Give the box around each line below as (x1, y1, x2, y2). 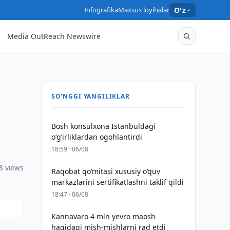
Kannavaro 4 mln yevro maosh (51, 212, 156, 221)
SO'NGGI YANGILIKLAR (51, 92, 130, 101)
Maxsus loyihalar (118, 5, 169, 14)
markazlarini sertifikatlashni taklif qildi (51, 177, 184, 187)
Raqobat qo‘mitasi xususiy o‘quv (51, 166, 160, 176)
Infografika (84, 5, 118, 14)
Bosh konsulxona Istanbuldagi (51, 121, 156, 131)
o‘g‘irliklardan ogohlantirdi (51, 132, 142, 142)
